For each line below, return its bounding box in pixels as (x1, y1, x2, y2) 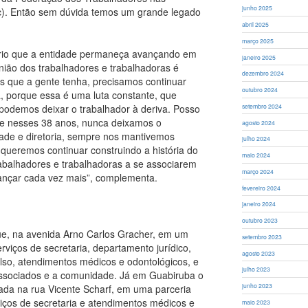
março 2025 (242, 36, 274, 45)
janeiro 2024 (242, 199, 276, 208)
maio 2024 (242, 151, 271, 159)
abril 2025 (242, 20, 269, 29)
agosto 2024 (242, 118, 276, 126)
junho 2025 (242, 3, 273, 12)
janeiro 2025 (242, 52, 276, 61)
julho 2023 (242, 265, 271, 274)
